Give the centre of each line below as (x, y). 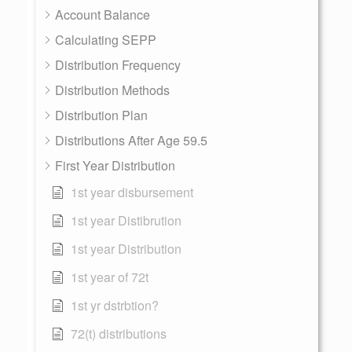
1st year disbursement (132, 192)
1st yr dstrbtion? (115, 305)
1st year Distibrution (126, 220)
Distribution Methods (112, 90)
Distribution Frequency (118, 65)
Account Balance (103, 15)
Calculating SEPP (106, 40)
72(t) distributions (119, 334)
